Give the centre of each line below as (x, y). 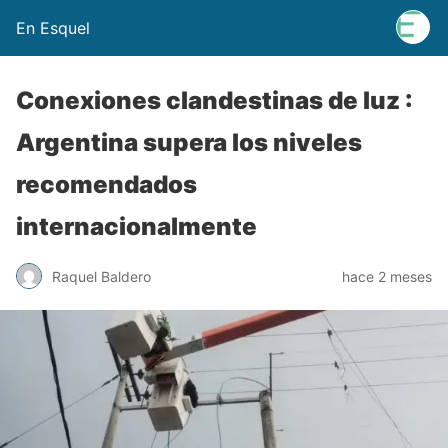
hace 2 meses (387, 276)
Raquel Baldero (101, 276)
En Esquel (53, 28)
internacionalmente (136, 226)
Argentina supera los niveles (189, 142)
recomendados (106, 184)
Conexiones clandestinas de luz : (214, 100)
